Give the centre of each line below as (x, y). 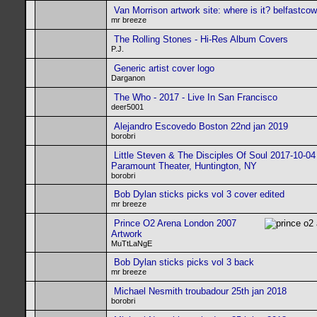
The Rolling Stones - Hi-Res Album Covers (201, 39)
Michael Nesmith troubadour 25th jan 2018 (200, 291)
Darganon (128, 78)
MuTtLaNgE (132, 243)
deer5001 (127, 107)
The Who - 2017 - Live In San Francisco (196, 97)
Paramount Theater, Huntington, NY (184, 166)
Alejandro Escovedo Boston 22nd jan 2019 (201, 126)
